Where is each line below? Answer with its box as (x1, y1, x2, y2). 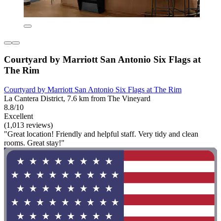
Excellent (4, 111, 33, 120)
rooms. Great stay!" (4, 138, 65, 147)
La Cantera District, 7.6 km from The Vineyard (4, 94, 150, 103)
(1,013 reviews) (4, 120, 53, 129)
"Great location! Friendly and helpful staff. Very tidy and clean (4, 129, 198, 138)
